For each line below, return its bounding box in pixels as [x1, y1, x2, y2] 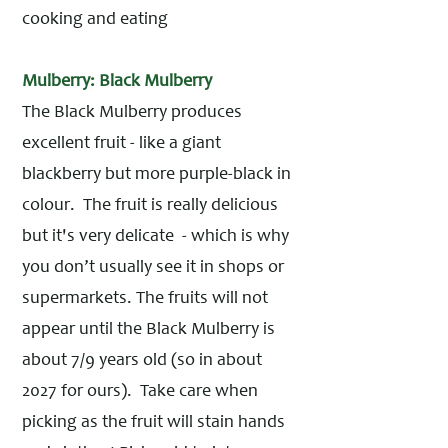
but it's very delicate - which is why [22, 228, 289, 246]
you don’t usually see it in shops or [22, 259, 284, 277]
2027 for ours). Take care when [22, 383, 258, 401]
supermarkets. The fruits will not [22, 290, 268, 308]
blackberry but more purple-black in [22, 166, 291, 184]
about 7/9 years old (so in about [22, 352, 262, 370]
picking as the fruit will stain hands [22, 414, 285, 432]
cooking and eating [22, 11, 168, 29]
